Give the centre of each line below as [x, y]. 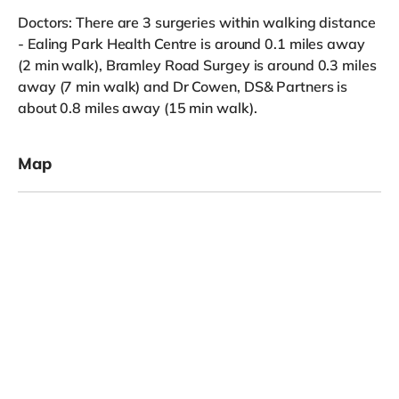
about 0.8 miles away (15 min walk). [138, 107]
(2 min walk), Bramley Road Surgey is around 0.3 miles [197, 65]
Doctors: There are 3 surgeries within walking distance [197, 22]
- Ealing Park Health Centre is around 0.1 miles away [191, 43]
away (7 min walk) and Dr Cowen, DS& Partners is [183, 86]
